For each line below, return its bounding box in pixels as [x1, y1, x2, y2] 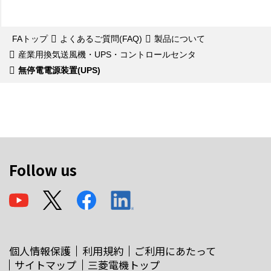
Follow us [9, 159, 77, 180]
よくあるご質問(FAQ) [60, 34, 142, 44]
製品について [154, 34, 205, 44]
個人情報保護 [9, 243, 71, 258]
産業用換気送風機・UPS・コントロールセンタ [18, 50, 196, 59]
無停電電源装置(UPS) [18, 65, 100, 75]
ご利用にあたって [134, 243, 217, 258]
